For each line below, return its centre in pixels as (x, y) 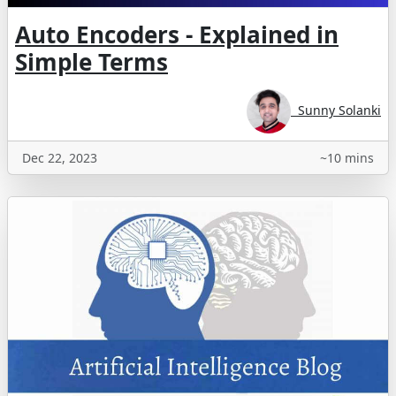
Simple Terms (91, 61)
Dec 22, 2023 (60, 157)
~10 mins (347, 157)
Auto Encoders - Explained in (177, 34)
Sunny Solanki (336, 110)
